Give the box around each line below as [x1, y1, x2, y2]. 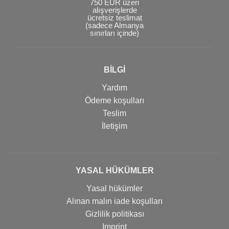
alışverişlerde [92, 5, 137, 14]
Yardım [102, 83, 127, 92]
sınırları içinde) [90, 28, 139, 37]
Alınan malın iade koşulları [66, 196, 163, 205]
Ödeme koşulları [85, 96, 144, 105]
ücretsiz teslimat [87, 13, 142, 22]
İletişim [102, 121, 127, 130]
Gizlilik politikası [85, 209, 144, 218]
